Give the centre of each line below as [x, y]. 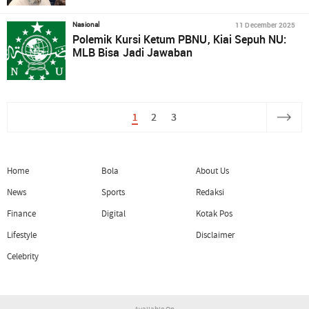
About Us [212, 171]
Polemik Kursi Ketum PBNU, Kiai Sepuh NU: [180, 39]
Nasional [86, 24]
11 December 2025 [265, 25]
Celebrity [23, 257]
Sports [113, 192]
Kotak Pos [214, 213]
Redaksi [210, 192]
